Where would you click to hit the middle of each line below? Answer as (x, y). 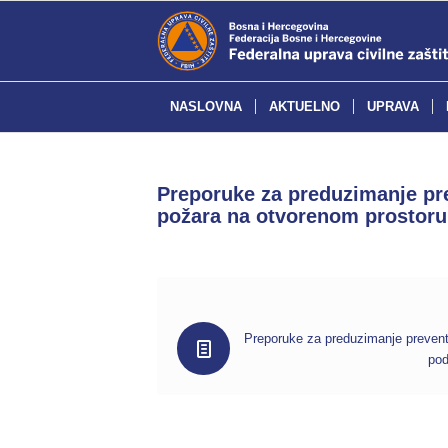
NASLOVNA (206, 106)
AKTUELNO (304, 106)
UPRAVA (393, 106)
